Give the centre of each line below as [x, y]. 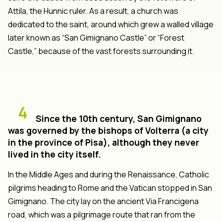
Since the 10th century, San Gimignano [119, 118]
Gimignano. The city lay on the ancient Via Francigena [103, 201]
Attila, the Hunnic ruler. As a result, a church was [93, 11]
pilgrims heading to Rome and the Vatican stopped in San [110, 188]
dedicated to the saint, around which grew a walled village [111, 24]
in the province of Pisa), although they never [104, 142]
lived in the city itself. [55, 154]
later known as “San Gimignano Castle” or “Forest [96, 37]
